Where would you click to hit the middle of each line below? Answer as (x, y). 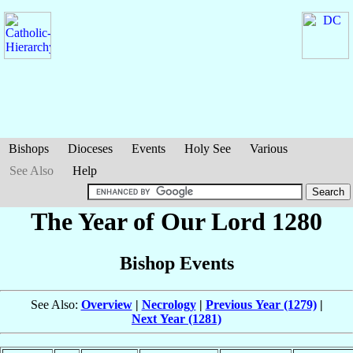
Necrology (169, 305)
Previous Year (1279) (261, 305)
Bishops (29, 149)
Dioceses (90, 149)
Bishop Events (176, 264)
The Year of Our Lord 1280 (176, 221)
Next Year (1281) (176, 319)
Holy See (208, 149)
